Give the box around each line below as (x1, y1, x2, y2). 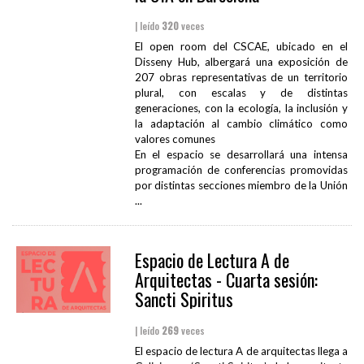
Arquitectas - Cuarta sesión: (134, 266, 318, 293)
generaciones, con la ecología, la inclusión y (134, 102, 348, 115)
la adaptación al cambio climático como (134, 117, 348, 131)
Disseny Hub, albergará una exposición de (134, 55, 348, 69)
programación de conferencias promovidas (134, 163, 348, 177)
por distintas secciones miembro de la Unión (134, 179, 348, 193)
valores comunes (134, 132, 215, 146)
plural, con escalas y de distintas (134, 86, 348, 100)
